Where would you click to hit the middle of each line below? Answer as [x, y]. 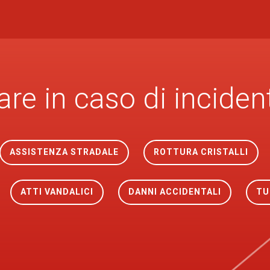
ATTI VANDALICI [57, 192]
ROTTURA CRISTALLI [201, 152]
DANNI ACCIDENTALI [174, 192]
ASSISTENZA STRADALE [64, 152]
